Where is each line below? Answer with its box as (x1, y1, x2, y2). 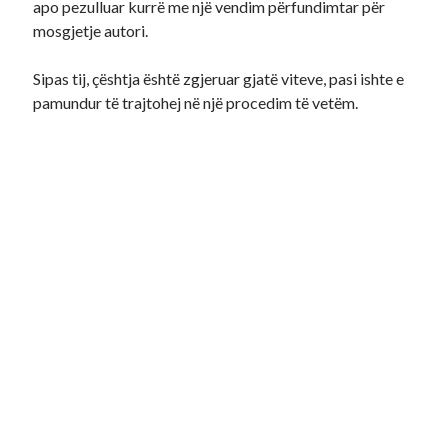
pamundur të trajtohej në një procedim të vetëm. (33, 93, 359, 112)
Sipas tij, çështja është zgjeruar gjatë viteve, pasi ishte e (33, 69, 405, 88)
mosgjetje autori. (33, 21, 149, 40)
